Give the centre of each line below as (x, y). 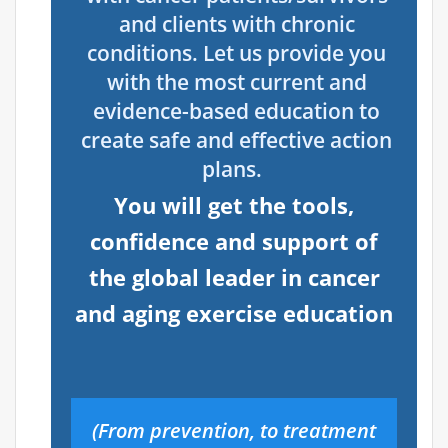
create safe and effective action (236, 140)
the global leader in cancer (234, 277)
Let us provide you (294, 53)
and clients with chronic (236, 24)
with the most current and (236, 82)
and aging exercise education (234, 313)
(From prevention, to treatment (234, 431)
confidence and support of (234, 241)
